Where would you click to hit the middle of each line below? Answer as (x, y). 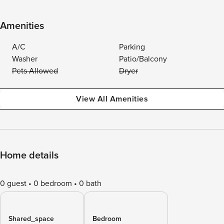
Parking (132, 47)
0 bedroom (53, 183)
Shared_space (31, 219)
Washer (25, 59)
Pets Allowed (35, 71)
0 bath (90, 183)
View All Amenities (112, 99)
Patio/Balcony (143, 59)
